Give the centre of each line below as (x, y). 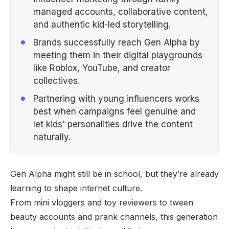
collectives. (56, 81)
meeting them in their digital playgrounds (118, 55)
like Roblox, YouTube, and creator (102, 68)
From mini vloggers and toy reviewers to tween (102, 202)
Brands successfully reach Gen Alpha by (117, 42)
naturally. (52, 137)
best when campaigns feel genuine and (114, 111)
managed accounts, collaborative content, (121, 12)
